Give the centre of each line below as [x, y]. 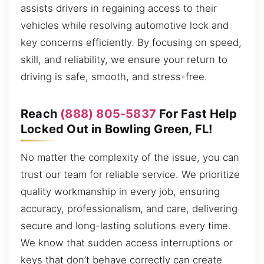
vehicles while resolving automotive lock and [125, 25]
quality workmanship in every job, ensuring [120, 191]
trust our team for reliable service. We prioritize [130, 174]
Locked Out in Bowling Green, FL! [117, 129]
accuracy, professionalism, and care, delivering [129, 208]
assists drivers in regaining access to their [119, 8]
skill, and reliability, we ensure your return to [124, 59]
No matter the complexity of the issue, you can [130, 157]
